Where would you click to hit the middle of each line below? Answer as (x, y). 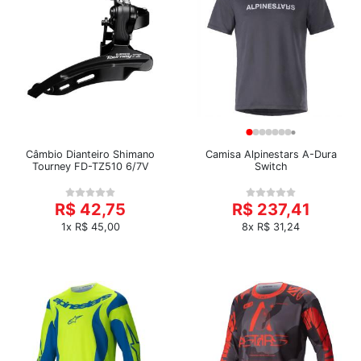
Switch (271, 166)
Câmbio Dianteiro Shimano (90, 154)
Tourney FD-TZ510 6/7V (90, 166)
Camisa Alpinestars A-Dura (271, 154)
